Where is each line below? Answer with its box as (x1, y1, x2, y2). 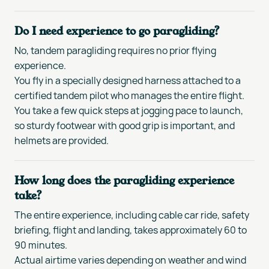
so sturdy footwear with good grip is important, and (14, 118, 235, 132)
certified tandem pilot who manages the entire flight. (14, 88, 244, 102)
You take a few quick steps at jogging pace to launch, (14, 103, 243, 117)
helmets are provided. (14, 133, 109, 147)
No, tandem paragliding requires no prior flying (14, 43, 216, 57)
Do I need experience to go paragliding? (14, 23, 220, 37)
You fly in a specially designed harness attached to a (14, 73, 241, 87)
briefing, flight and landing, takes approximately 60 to (14, 223, 247, 237)
